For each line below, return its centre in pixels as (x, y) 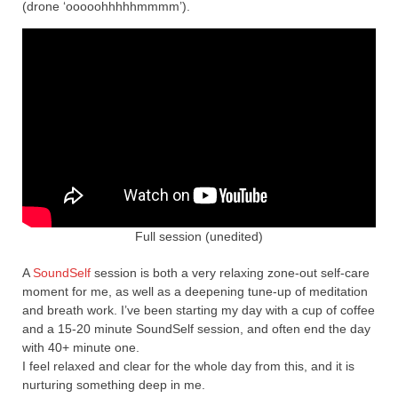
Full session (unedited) (199, 236)
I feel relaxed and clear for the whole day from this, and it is (188, 366)
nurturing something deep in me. (114, 384)
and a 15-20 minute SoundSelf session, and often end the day (196, 328)
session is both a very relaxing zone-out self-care (230, 272)
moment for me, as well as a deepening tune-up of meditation (195, 291)
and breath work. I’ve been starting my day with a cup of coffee (199, 310)
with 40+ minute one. (81, 347)
